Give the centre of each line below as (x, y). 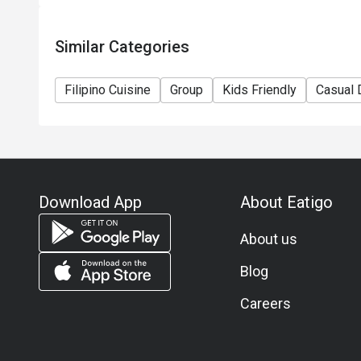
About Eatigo (286, 202)
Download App (90, 202)
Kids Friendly (259, 90)
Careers (265, 303)
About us (268, 239)
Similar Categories (122, 47)
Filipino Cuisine (108, 90)
